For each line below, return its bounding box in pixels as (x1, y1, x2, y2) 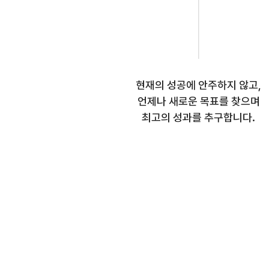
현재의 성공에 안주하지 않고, (136, 79, 262, 91)
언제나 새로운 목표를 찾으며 (137, 95, 260, 107)
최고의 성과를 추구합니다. (142, 111, 256, 124)
